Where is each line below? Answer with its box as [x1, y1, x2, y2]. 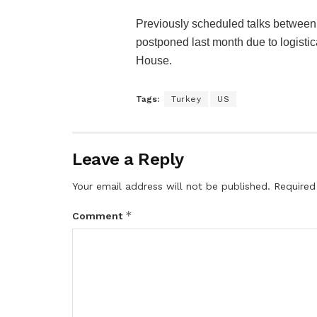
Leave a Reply [72, 149, 184, 170]
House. [136, 54, 172, 67]
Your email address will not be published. [72, 180, 270, 192]
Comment [72, 210, 125, 222]
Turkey [171, 94, 201, 105]
